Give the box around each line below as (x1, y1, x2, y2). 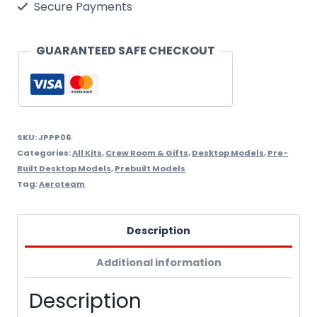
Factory (16, 15, 60, 32)
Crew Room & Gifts (105, 147, 188, 159)
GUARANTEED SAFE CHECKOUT (36, 42, 215, 59)
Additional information (96, 255, 221, 270)
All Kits (72, 147, 102, 159)
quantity (16, 60, 62, 77)
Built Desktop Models (17, 163, 111, 175)
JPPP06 (38, 132, 71, 144)
